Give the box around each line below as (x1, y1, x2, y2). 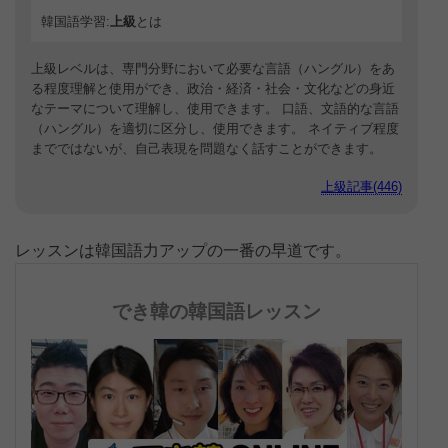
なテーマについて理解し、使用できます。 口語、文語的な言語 (31, 101, 399, 116)
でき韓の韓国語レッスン (112, 301, 321, 322)
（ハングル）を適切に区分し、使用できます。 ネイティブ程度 (31, 121, 399, 136)
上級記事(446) (321, 179, 402, 194)
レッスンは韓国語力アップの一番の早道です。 (15, 242, 351, 259)
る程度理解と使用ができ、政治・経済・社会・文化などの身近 (31, 81, 395, 96)
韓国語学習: (40, 13, 110, 29)
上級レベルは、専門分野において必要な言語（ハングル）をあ (31, 61, 395, 76)
